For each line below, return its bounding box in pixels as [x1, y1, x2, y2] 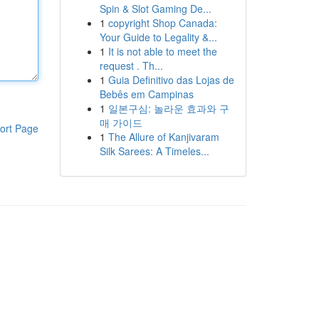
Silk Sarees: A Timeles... [99, 144, 209, 158]
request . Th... [99, 58, 163, 73]
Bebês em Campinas [99, 87, 194, 101]
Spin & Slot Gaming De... [99, 1, 211, 16]
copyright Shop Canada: [108, 16, 217, 30]
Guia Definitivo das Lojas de [108, 73, 234, 87]
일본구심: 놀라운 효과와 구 [108, 101, 229, 115]
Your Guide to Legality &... [99, 30, 217, 44]
